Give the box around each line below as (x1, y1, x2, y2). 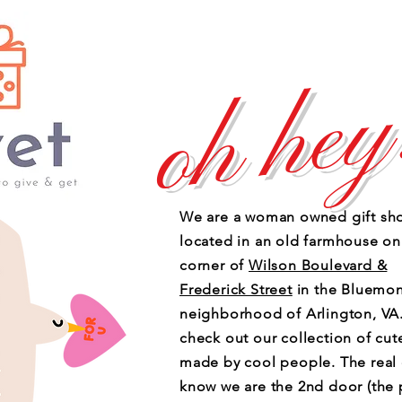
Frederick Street (179, 281, 293, 298)
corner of (179, 257, 249, 274)
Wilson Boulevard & (249, 257, 388, 274)
